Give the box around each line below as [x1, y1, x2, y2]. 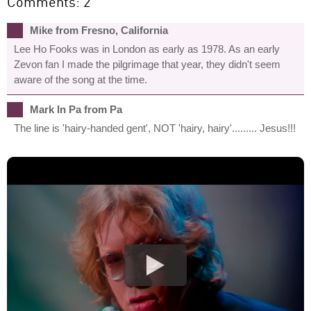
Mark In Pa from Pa [30, 103, 122, 115]
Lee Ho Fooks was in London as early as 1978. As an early [14, 42, 280, 55]
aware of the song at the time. [14, 73, 147, 85]
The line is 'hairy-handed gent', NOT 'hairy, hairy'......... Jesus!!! [14, 121, 296, 134]
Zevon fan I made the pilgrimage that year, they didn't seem [14, 58, 280, 70]
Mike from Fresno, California [30, 24, 168, 36]
